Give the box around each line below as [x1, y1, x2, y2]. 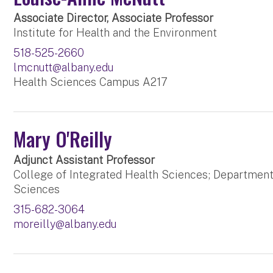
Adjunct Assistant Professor [13, 154, 155, 167]
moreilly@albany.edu [13, 218, 117, 231]
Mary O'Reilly [13, 124, 113, 154]
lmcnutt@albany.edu [13, 61, 114, 74]
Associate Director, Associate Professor [13, 12, 214, 25]
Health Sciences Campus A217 [13, 76, 168, 89]
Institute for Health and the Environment [13, 26, 218, 40]
